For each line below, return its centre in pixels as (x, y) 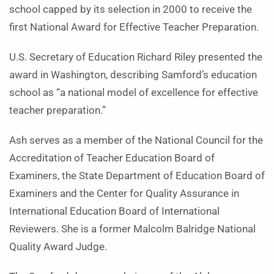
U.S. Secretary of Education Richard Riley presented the (136, 57)
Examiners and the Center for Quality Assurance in (124, 194)
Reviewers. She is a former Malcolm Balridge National (132, 229)
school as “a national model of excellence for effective (134, 93)
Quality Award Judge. (58, 247)
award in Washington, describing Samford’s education (133, 75)
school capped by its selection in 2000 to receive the (131, 9)
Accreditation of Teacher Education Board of (112, 158)
